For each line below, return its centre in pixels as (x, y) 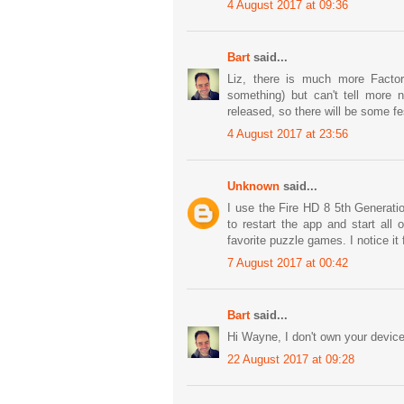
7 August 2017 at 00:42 (288, 262)
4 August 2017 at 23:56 (288, 133)
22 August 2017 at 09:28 (291, 359)
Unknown (253, 186)
